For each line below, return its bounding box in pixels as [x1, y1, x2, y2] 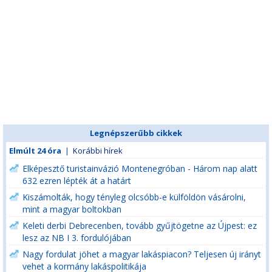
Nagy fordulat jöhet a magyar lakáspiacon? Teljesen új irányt [22, 248, 261, 260]
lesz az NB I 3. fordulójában [22, 232, 131, 243]
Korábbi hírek [73, 145, 123, 156]
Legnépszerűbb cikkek [90, 127, 182, 138]
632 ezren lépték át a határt [22, 175, 131, 186]
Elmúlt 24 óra [9, 145, 61, 156]
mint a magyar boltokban [22, 203, 121, 214]
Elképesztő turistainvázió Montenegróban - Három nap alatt [22, 163, 257, 174]
